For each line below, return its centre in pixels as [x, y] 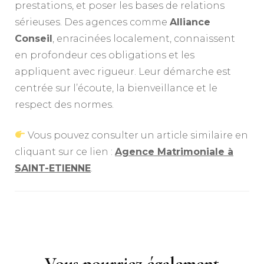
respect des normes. [64, 104]
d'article [45, 239]
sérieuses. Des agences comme [92, 22]
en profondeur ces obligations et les [105, 55]
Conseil [34, 38]
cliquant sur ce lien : [65, 151]
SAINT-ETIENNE [53, 168]
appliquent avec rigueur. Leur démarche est [123, 71]
